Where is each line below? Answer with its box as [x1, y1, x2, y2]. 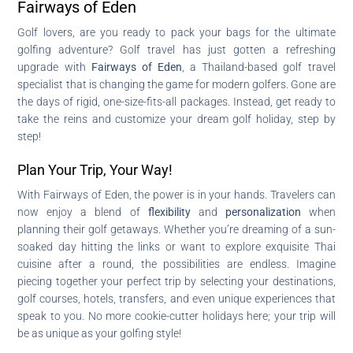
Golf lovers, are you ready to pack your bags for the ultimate [17, 25, 336, 39]
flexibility [147, 205, 191, 218]
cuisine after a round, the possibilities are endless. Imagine [17, 257, 336, 270]
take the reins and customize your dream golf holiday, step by [17, 112, 336, 125]
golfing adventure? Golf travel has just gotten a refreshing [17, 43, 336, 56]
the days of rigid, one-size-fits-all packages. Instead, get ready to [17, 95, 336, 108]
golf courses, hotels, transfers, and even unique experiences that [17, 292, 336, 305]
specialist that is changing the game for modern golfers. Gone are [17, 77, 336, 91]
